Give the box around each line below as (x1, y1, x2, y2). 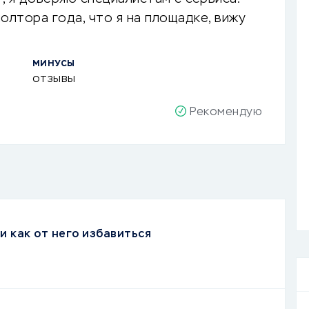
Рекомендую (190, 107, 262, 118)
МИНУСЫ (32, 60, 75, 68)
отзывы (32, 74, 76, 85)
